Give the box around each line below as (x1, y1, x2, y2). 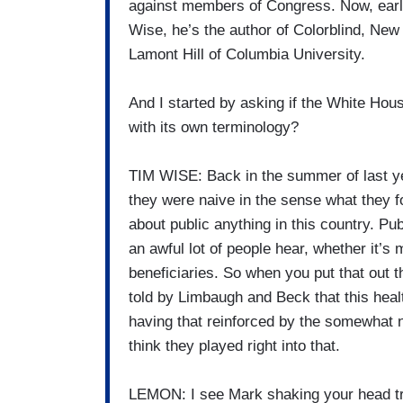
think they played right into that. (129, 337, 340, 355)
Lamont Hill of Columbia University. (129, 46, 365, 64)
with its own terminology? (129, 119, 299, 137)
